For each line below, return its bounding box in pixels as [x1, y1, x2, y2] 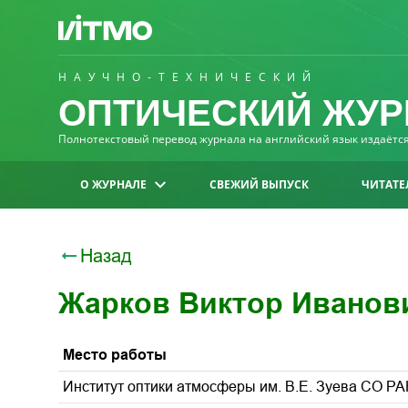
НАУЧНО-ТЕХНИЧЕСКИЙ [58, 69, 318, 85]
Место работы [63, 347, 167, 362]
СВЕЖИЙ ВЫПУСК [209, 177, 310, 192]
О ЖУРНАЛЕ [80, 177, 147, 192]
